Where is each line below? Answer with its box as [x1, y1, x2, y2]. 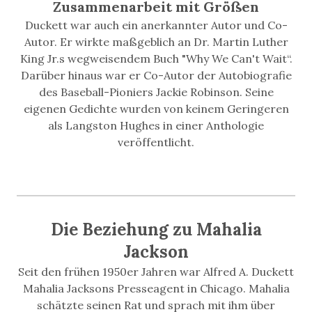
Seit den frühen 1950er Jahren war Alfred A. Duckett [18, 265, 294, 279]
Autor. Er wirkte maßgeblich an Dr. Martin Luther [24, 35, 288, 49]
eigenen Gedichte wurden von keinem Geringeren [23, 102, 289, 116]
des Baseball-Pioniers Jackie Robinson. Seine [38, 85, 274, 99]
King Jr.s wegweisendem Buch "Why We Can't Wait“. [19, 52, 292, 65]
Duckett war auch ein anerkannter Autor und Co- [24, 18, 288, 32]
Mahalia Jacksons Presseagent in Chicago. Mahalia [22, 281, 290, 295]
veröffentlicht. [118, 135, 194, 149]
